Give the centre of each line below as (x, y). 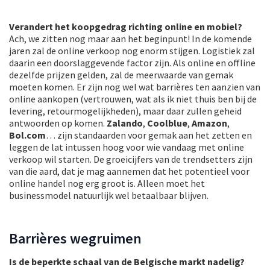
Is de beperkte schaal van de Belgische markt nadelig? (127, 262)
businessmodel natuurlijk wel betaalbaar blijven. (109, 196)
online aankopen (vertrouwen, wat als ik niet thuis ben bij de (133, 99)
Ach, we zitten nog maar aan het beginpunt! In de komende (130, 39)
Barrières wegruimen (75, 239)
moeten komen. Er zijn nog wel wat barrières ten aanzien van (135, 87)
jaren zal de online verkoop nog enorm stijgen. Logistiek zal (132, 51)
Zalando (125, 123)
